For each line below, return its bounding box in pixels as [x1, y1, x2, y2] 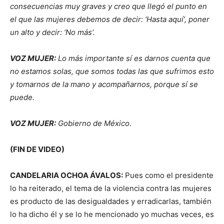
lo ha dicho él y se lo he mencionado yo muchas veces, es [10, 209, 214, 219]
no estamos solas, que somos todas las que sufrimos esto [10, 66, 214, 76]
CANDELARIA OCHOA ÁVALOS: [10, 170, 123, 180]
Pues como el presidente [123, 170, 213, 180]
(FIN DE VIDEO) [10, 144, 64, 154]
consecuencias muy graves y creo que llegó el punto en [10, 1, 207, 11]
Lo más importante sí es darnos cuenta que [56, 53, 210, 63]
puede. [10, 92, 34, 102]
